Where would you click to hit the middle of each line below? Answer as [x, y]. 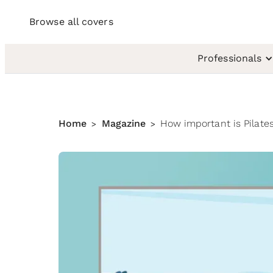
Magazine [124, 123]
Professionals [229, 58]
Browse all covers [71, 22]
